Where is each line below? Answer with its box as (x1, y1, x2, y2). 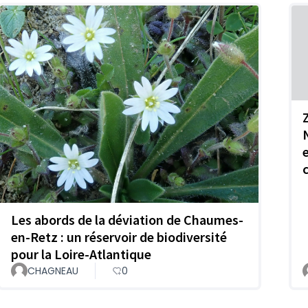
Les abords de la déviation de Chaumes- (11, 211, 243, 229)
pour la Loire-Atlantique (11, 245, 151, 263)
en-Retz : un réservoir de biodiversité (11, 228, 227, 246)
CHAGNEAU (27, 264, 78, 278)
